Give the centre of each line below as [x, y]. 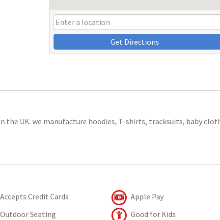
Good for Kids [152, 214]
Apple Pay [146, 196]
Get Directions [135, 41]
